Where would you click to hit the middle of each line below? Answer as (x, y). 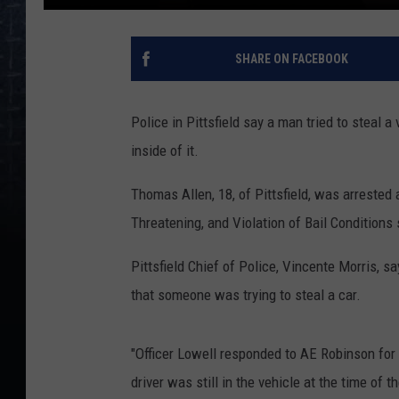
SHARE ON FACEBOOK (291, 58)
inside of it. (165, 150)
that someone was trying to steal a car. (246, 294)
